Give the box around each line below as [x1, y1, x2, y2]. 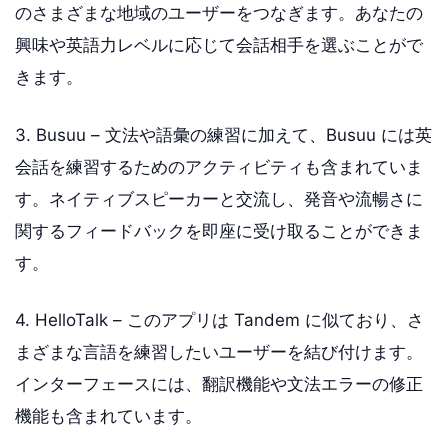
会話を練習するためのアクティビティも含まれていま [15, 156, 423, 177]
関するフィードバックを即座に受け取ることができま [15, 220, 423, 241]
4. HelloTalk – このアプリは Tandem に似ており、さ [15, 310, 424, 330]
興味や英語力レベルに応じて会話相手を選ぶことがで [15, 35, 423, 55]
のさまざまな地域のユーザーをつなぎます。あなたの [15, 3, 423, 23]
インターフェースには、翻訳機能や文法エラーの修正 [15, 374, 423, 394]
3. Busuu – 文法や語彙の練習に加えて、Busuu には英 [15, 124, 432, 145]
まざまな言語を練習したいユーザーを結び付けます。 [15, 342, 423, 362]
